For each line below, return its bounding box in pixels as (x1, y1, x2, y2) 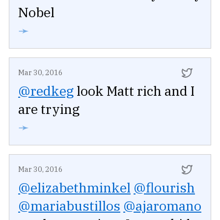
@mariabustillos (18, 197, 120, 215)
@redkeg (18, 82, 74, 100)
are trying (18, 100, 80, 118)
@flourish (134, 179, 195, 196)
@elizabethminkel (18, 179, 131, 196)
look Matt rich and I (74, 82, 194, 100)
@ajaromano (123, 197, 201, 215)
